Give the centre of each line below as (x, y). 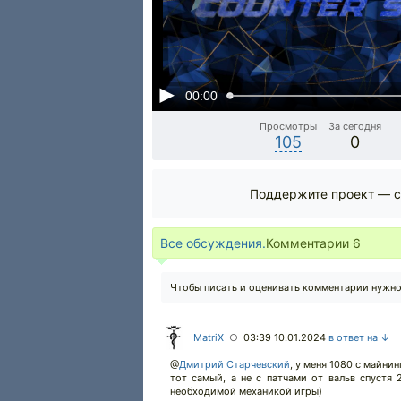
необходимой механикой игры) (246, 391)
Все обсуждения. (213, 243)
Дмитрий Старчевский (235, 364)
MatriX (209, 337)
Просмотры (289, 126)
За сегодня (355, 126)
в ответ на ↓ (359, 337)
